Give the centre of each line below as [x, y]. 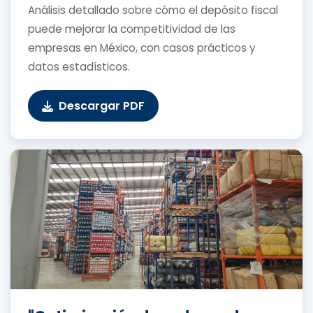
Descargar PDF [102, 106]
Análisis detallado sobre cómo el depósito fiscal [153, 10]
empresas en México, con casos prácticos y [142, 48]
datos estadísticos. [79, 67]
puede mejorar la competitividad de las [132, 29]
